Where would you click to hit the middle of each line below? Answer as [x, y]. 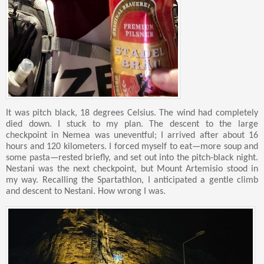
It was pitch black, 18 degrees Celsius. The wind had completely [132, 113]
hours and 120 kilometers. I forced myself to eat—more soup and [132, 147]
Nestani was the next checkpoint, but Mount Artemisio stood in [132, 169]
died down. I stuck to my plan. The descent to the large [132, 125]
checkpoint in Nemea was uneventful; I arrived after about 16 [132, 136]
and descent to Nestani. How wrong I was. [86, 192]
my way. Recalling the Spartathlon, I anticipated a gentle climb [132, 181]
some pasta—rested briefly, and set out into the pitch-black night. [132, 158]
